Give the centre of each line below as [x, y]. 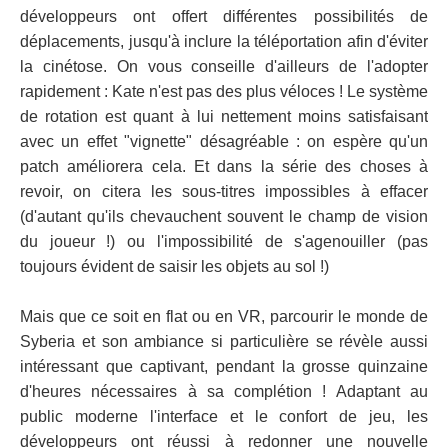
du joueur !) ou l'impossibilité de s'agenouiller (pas [224, 241]
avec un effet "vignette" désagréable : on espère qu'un [224, 141]
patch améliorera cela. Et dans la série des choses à [224, 166]
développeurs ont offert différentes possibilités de [224, 16]
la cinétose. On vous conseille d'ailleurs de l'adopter [224, 66]
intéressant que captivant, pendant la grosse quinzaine [224, 366]
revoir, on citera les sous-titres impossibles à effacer [224, 191]
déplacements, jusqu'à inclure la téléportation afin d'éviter [224, 41]
